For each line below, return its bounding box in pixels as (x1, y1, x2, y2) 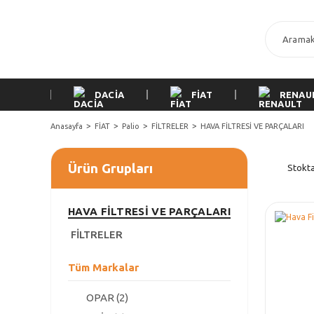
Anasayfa (50, 122, 83, 130)
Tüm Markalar (68, 261, 139, 273)
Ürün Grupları (68, 161, 153, 176)
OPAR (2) (86, 292, 128, 303)
